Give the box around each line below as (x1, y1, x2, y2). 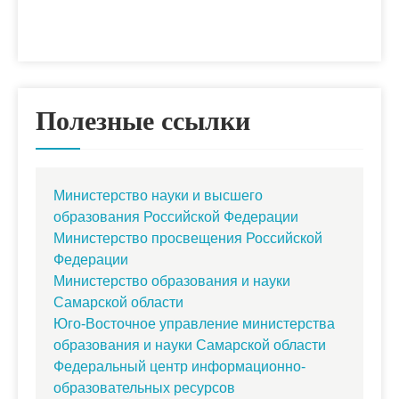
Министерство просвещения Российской (53, 231, 322, 247)
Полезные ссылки (36, 106, 250, 136)
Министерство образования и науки (53, 273, 290, 289)
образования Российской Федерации (53, 209, 298, 225)
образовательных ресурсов (53, 380, 235, 396)
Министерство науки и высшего (53, 188, 263, 204)
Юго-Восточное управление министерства (53, 316, 335, 332)
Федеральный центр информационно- (53, 359, 305, 375)
